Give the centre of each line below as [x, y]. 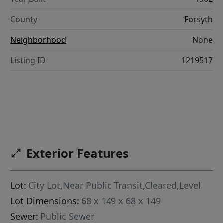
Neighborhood [39, 40]
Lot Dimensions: [45, 201]
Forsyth [198, 20]
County [24, 20]
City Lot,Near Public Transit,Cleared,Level [115, 185]
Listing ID [28, 60]
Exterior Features [78, 153]
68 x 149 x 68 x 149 [121, 201]
